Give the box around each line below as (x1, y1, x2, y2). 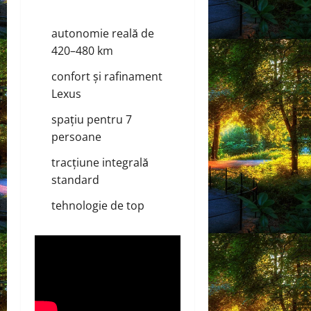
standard (51, 171, 99, 187)
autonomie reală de (51, 25, 154, 41)
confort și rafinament (51, 68, 162, 84)
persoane (51, 128, 101, 144)
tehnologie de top (51, 197, 144, 213)
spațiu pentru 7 (51, 111, 132, 127)
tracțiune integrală (51, 154, 149, 170)
